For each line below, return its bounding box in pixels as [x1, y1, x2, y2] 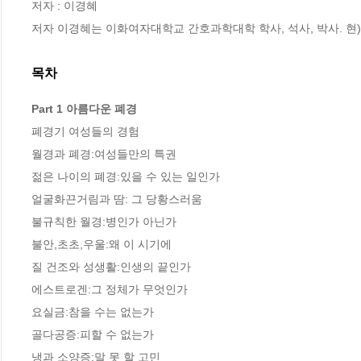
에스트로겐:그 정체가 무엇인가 [31, 283, 188, 297]
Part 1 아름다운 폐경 [31, 102, 137, 116]
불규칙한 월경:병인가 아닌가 [31, 215, 176, 229]
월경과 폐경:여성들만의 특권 [31, 147, 176, 161]
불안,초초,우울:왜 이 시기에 [31, 238, 172, 251]
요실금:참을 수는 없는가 [31, 305, 154, 319]
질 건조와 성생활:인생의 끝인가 [31, 260, 191, 274]
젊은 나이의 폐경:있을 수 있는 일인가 [31, 170, 220, 184]
